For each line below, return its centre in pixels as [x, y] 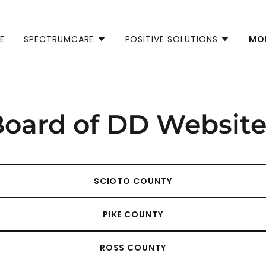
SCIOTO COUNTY [133, 181]
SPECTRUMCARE [59, 39]
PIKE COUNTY [133, 214]
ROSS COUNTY [133, 247]
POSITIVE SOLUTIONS [172, 39]
